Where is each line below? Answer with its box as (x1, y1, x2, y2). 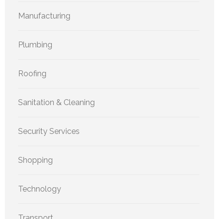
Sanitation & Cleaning (18, 98, 95, 108)
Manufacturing (18, 11, 70, 21)
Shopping (18, 155, 53, 165)
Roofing (18, 69, 46, 79)
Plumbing (18, 40, 52, 50)
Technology (18, 184, 61, 194)
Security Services (18, 127, 80, 136)
